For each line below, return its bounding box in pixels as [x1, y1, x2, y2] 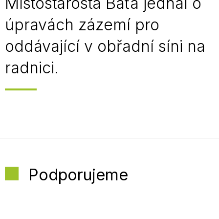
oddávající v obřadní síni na [5, 37, 205, 56]
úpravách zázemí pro [5, 15, 159, 34]
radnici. [5, 58, 59, 77]
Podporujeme [28, 165, 128, 184]
